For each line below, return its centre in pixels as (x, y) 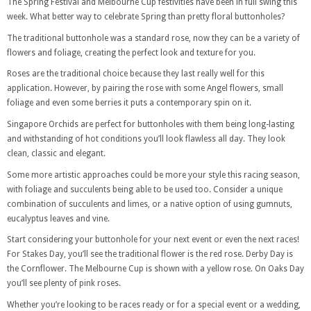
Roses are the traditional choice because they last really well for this (136, 74)
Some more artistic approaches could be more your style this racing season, (153, 175)
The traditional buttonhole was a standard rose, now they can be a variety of (153, 38)
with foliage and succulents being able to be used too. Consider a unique (145, 189)
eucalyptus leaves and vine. (58, 218)
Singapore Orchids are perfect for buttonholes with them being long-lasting (151, 124)
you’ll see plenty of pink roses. (64, 284)
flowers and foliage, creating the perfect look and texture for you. (131, 52)
